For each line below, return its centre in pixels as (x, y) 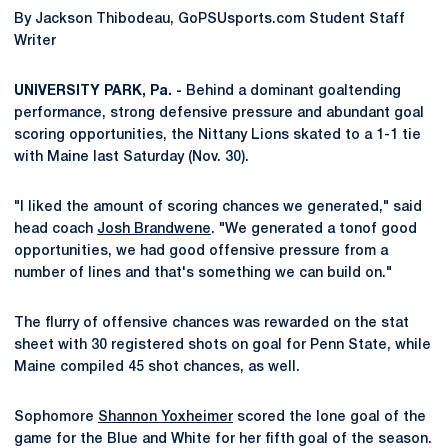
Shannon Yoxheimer (165, 417)
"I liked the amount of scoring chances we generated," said (218, 207)
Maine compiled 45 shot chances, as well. (157, 367)
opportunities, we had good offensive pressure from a (201, 251)
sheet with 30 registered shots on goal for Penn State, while (222, 345)
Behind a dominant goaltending (291, 91)
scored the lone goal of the (329, 417)
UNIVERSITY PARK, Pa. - (98, 91)
